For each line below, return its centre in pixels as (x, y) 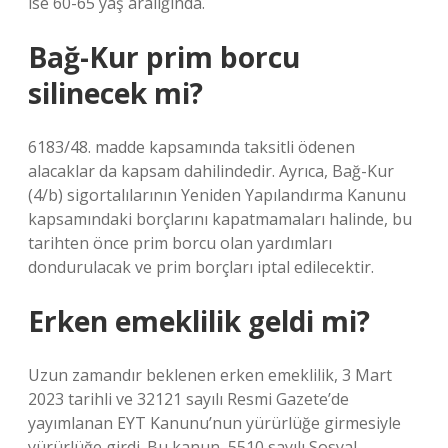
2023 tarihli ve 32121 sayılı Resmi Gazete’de (188, 399)
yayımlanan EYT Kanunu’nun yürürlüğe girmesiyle (214, 423)
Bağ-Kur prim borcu (164, 57)
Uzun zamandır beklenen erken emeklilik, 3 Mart (210, 375)
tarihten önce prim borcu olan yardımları (180, 243)
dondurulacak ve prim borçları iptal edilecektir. (201, 267)
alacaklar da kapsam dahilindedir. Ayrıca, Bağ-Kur (211, 171)
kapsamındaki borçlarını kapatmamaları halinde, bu (220, 219)
